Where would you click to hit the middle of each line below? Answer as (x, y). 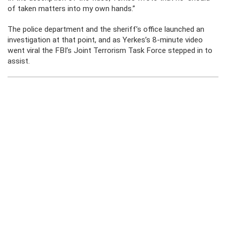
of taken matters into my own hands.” (71, 9)
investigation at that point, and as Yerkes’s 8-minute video (105, 40)
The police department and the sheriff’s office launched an (106, 30)
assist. (19, 61)
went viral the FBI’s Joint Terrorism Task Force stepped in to (110, 51)
